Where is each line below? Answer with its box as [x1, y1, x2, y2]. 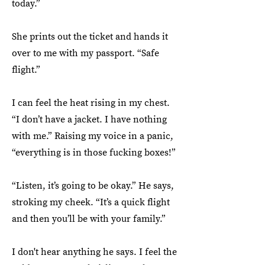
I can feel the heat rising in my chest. [12, 97, 170, 109]
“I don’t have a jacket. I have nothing [12, 114, 167, 125]
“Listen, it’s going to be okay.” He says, [12, 180, 174, 192]
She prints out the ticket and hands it [12, 31, 168, 43]
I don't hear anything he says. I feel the [12, 246, 177, 258]
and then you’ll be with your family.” [12, 213, 166, 225]
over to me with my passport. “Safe [12, 47, 159, 59]
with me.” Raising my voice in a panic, [12, 130, 173, 142]
